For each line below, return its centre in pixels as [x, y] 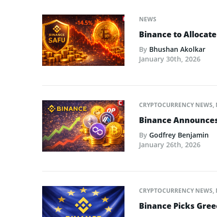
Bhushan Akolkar [177, 49]
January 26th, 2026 [170, 144]
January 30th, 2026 [170, 59]
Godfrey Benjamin [179, 135]
